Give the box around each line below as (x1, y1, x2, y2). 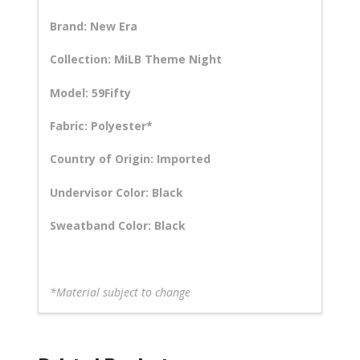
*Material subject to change (50, 284, 191, 300)
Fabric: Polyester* (50, 118, 153, 134)
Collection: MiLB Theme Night (50, 51, 223, 67)
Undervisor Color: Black (50, 184, 184, 200)
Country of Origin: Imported (50, 151, 211, 167)
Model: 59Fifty (50, 84, 132, 100)
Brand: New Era (50, 18, 138, 34)
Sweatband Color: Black (50, 218, 186, 234)
